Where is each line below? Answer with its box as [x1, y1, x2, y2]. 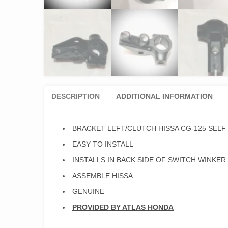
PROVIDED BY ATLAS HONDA [72, 203, 174, 211]
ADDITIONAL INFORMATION [116, 92, 213, 100]
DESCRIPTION [51, 92, 100, 100]
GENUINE [72, 187, 104, 195]
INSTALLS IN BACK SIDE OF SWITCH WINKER [72, 155, 226, 164]
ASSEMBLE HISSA [72, 171, 133, 180]
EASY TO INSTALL [72, 139, 133, 148]
